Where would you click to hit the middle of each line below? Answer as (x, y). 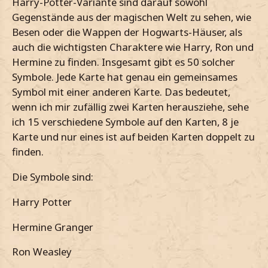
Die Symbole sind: (53, 177)
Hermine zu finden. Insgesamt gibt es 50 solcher (124, 62)
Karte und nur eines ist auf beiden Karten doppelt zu (133, 137)
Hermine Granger (53, 227)
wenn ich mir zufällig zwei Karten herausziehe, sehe (130, 107)
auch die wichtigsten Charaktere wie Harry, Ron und (133, 47)
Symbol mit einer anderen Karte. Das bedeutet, (121, 92)
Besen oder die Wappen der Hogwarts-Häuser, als (127, 32)
